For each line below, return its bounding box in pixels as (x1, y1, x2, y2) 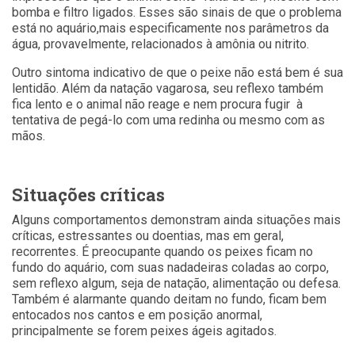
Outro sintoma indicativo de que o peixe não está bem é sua (12, 64, 343, 80)
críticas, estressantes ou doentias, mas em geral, (12, 227, 284, 243)
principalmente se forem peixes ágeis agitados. (12, 323, 277, 338)
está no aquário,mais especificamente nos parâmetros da (12, 20, 329, 36)
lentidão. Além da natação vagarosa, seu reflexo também (12, 80, 323, 96)
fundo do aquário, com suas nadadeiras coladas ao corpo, (12, 259, 329, 275)
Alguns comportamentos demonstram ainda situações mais (12, 212, 341, 227)
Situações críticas (12, 182, 165, 206)
